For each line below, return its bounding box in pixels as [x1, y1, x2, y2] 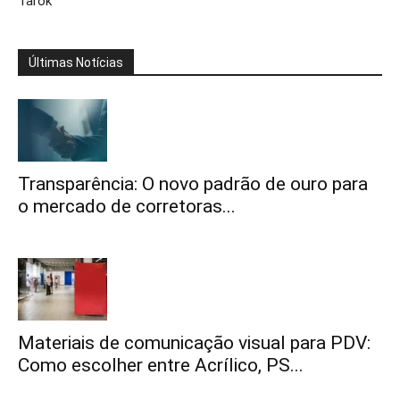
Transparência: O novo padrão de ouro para [18, 173, 368, 195]
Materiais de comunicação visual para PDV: [18, 332, 371, 354]
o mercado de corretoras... [18, 196, 236, 217]
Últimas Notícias [29, 55, 123, 70]
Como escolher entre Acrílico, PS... [18, 354, 304, 376]
